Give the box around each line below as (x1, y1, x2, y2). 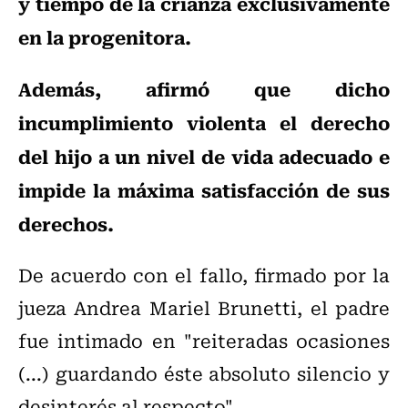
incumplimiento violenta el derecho (18, 107, 390, 138)
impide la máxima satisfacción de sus (18, 175, 390, 205)
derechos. (18, 209, 118, 239)
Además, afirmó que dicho (18, 74, 390, 104)
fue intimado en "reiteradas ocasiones (18, 326, 390, 355)
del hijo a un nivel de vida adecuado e (18, 141, 390, 171)
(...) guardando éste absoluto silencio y (18, 359, 390, 388)
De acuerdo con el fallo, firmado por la (18, 260, 390, 290)
